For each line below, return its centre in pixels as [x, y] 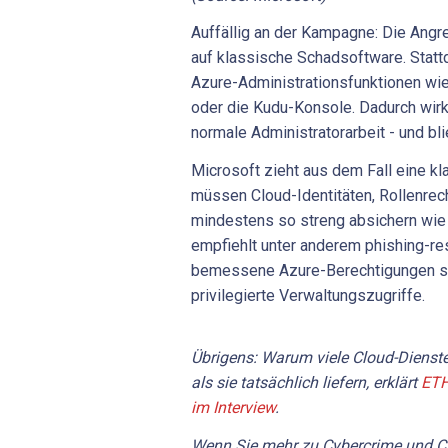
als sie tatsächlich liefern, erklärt [306, 383]
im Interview [233, 408]
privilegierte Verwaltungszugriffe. [308, 295]
